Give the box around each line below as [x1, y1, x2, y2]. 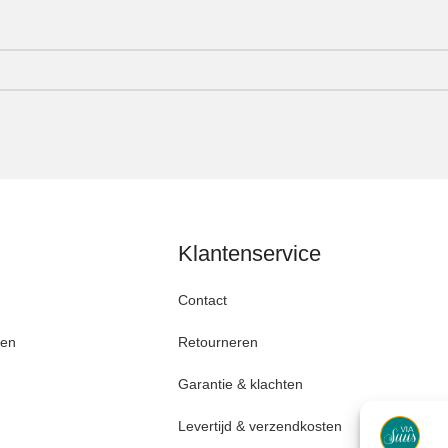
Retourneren [177, 333, 262, 350]
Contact [177, 291, 231, 308]
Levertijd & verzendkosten [177, 417, 342, 434]
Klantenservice [177, 240, 321, 266]
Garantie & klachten [177, 375, 307, 392]
